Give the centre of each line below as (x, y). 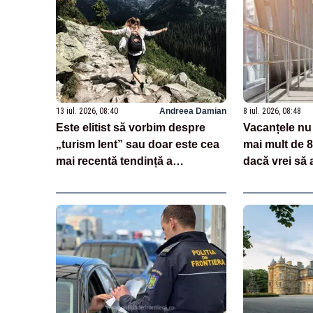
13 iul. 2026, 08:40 (87, 111)
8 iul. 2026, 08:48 (272, 111)
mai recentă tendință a (114, 161)
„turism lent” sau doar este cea (138, 144)
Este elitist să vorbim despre (131, 127)
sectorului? (86, 177)
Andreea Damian (192, 111)
